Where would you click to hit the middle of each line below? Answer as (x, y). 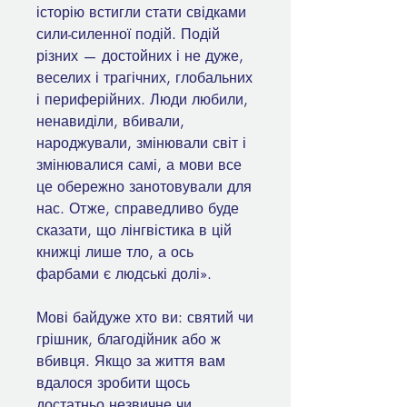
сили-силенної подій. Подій (128, 35)
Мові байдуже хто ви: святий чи (145, 318)
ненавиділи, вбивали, (110, 122)
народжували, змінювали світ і (141, 144)
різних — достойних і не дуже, (140, 56)
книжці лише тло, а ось (115, 253)
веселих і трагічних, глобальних (144, 78)
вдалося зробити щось (113, 383)
